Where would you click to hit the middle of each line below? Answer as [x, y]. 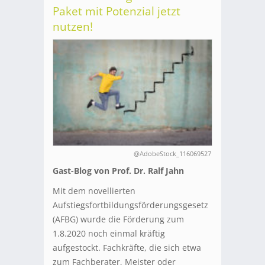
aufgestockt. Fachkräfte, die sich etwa [127, 248]
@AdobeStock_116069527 [172, 154]
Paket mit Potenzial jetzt [117, 12]
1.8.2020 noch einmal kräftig [109, 234]
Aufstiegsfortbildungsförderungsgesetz [130, 205]
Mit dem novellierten [94, 191]
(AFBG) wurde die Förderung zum [118, 219]
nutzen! [73, 27]
